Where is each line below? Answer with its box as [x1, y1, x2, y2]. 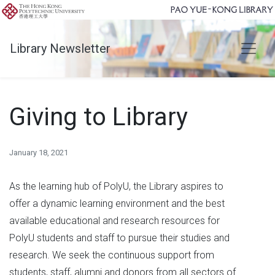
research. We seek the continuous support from [9, 249, 214, 261]
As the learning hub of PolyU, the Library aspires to [9, 180, 223, 192]
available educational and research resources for [9, 215, 220, 227]
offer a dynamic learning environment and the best [9, 198, 225, 209]
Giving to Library [9, 103, 188, 131]
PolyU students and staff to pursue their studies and [9, 232, 230, 244]
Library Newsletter [10, 41, 110, 56]
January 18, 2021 [9, 148, 68, 157]
